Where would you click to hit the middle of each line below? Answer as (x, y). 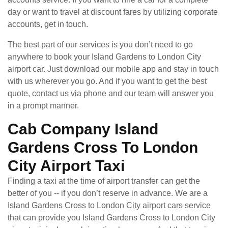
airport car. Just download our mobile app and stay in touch (113, 69)
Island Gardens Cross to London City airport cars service (109, 205)
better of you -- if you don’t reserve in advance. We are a (108, 193)
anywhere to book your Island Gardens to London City (104, 56)
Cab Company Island (83, 129)
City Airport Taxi (66, 165)
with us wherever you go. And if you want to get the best (107, 81)
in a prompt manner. (43, 105)
